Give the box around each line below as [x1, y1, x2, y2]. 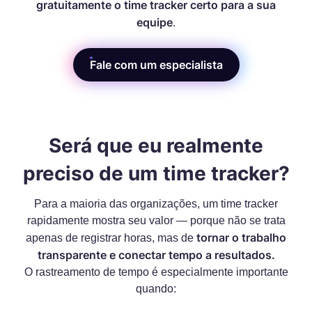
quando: [136, 283, 176, 295]
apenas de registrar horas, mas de [26, 232, 196, 244]
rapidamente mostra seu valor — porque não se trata [26, 214, 286, 226]
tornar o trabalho [196, 231, 286, 244]
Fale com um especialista [89, 58, 223, 72]
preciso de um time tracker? [22, 162, 290, 185]
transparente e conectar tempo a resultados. [37, 248, 275, 262]
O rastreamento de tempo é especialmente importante [24, 266, 288, 278]
